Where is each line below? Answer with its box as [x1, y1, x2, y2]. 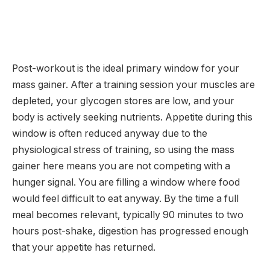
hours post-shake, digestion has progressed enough [12, 225, 248, 237]
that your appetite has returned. [12, 241, 155, 253]
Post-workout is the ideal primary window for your [12, 62, 239, 74]
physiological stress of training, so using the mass [12, 143, 234, 155]
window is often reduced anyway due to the [12, 127, 207, 139]
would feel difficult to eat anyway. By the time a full [12, 192, 239, 204]
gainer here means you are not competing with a [12, 160, 230, 172]
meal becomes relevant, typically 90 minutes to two [12, 209, 243, 221]
